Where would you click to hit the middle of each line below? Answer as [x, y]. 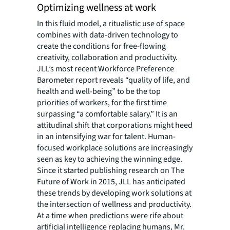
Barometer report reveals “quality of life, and [113, 80]
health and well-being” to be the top [99, 92]
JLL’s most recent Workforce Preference [106, 69]
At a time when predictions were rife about [110, 216]
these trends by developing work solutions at [114, 193]
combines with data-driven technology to [108, 35]
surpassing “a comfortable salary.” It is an [107, 114]
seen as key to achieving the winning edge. [110, 159]
